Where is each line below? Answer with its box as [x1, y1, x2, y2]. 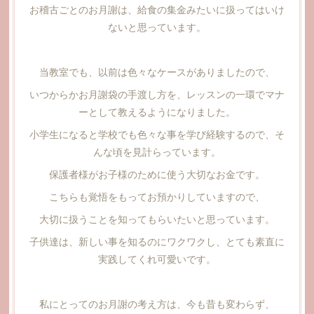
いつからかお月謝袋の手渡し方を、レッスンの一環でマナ [29, 86, 285, 101]
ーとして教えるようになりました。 [78, 104, 235, 118]
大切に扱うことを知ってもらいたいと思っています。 [39, 211, 275, 226]
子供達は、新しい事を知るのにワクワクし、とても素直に [29, 233, 285, 248]
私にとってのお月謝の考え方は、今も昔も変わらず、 [39, 296, 275, 310]
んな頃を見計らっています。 [93, 144, 221, 158]
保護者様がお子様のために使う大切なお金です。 [49, 166, 265, 181]
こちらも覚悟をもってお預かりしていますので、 [49, 189, 265, 203]
